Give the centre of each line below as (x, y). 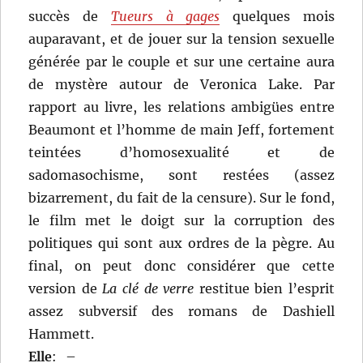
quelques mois (277, 17)
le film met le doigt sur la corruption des (181, 221)
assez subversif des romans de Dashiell (181, 312)
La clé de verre (148, 289)
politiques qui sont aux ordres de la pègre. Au (181, 243)
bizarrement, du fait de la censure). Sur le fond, (181, 198)
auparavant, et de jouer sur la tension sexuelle (181, 39)
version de (66, 289)
